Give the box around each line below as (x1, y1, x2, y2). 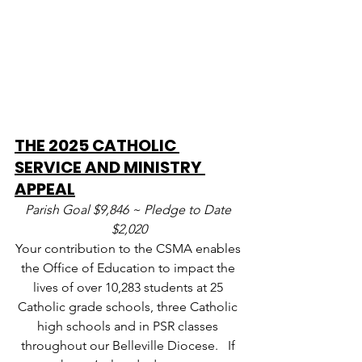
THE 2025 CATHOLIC (15, 134, 179, 158)
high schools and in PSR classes (37, 318, 221, 335)
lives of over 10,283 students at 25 (32, 280, 226, 296)
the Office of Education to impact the (20, 260, 238, 276)
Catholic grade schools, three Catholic (18, 299, 241, 315)
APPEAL (15, 178, 75, 201)
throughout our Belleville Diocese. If (20, 338, 238, 354)
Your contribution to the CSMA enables (15, 241, 244, 257)
